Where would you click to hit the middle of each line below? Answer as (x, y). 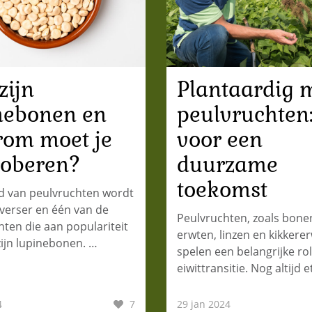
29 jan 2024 (204, 304)
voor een (220, 139)
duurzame (227, 164)
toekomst (222, 189)
